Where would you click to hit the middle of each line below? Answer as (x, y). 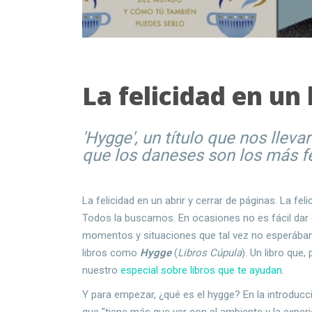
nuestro (102, 270)
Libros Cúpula (210, 252)
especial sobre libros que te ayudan (202, 270)
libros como (111, 252)
